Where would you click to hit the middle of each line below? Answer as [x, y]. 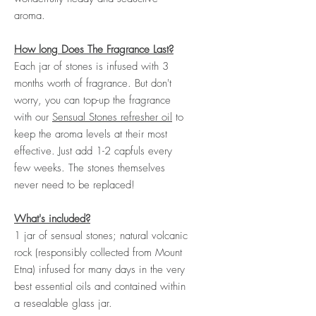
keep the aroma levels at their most [91, 134]
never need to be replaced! [74, 184]
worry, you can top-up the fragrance [92, 100]
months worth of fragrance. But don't [93, 83]
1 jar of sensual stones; [67, 235]
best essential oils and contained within [100, 286]
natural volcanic [154, 235]
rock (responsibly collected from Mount [98, 252]
